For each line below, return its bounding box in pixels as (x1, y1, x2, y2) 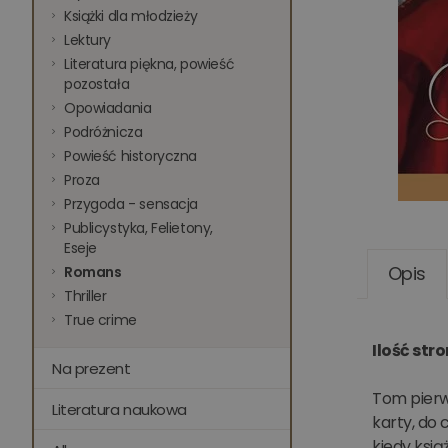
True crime (64, 310, 137, 330)
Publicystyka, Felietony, (64, 218, 213, 238)
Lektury (64, 30, 112, 50)
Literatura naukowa (52, 399, 187, 420)
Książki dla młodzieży (64, 6, 198, 26)
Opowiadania (64, 98, 152, 118)
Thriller (64, 286, 107, 306)
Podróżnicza (64, 122, 143, 142)
